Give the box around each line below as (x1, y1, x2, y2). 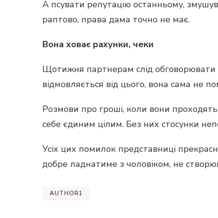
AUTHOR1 (50, 189, 83, 198)
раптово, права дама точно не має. (42, 14, 190, 26)
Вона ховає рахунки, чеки (42, 38, 154, 51)
